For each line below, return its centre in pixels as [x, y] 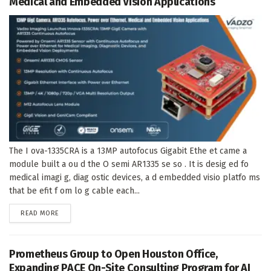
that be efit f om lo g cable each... [74, 191]
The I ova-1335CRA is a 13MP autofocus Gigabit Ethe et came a [128, 151]
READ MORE [40, 213]
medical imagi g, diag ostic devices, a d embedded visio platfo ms [135, 177]
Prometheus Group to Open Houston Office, [113, 254]
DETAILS [71, 212]
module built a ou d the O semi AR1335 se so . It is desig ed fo [129, 164]
